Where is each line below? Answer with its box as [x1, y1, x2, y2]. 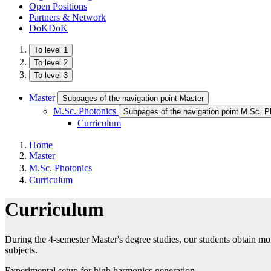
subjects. [5, 244, 38, 255]
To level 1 [34, 45, 68, 54]
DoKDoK [29, 23, 68, 33]
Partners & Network [29, 12, 106, 22]
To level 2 [34, 58, 68, 67]
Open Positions [29, 1, 87, 11]
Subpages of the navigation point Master [62, 94, 204, 103]
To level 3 [34, 71, 68, 80]
